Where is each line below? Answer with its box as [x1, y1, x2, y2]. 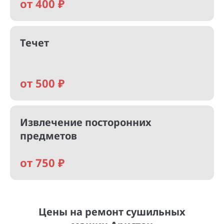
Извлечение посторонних [20, 115, 151, 129]
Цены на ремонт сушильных [38, 205, 185, 218]
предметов [20, 129, 77, 142]
